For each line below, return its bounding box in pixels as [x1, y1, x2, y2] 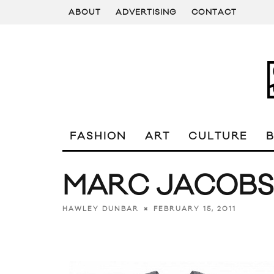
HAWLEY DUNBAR [62, 204, 139, 213]
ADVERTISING [116, 7, 177, 17]
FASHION [70, 130, 127, 143]
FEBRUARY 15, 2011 [154, 204, 236, 213]
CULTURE [188, 130, 248, 143]
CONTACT [191, 7, 237, 17]
